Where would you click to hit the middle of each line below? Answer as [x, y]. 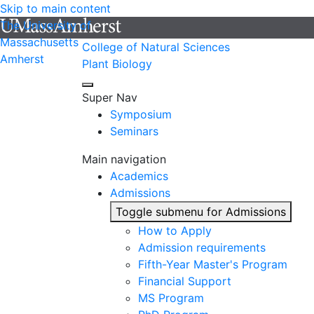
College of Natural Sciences [156, 47]
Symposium [141, 114]
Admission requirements [202, 247]
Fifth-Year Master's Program [213, 264]
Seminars [134, 131]
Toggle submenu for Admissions [201, 212]
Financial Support [185, 281]
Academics [139, 176]
